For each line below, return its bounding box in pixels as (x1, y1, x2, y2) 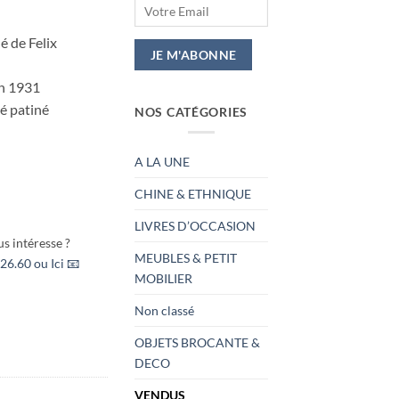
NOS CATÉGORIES (134, 104, 248, 120)
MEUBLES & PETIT (134, 250, 237, 266)
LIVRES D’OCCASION (134, 218, 256, 234)
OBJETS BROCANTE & (134, 335, 260, 351)
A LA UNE (134, 154, 190, 170)
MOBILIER (134, 271, 192, 287)
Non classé (134, 303, 194, 319)
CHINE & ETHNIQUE (134, 186, 251, 202)
